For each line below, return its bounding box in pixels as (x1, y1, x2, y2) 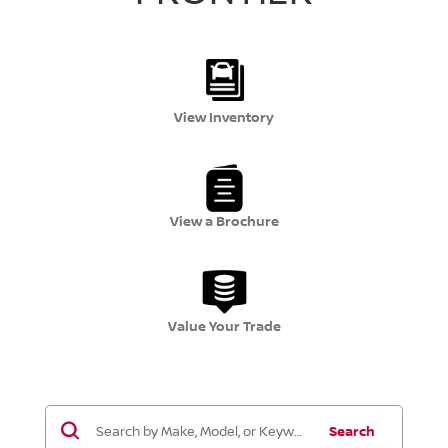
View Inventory (174, 108, 274, 127)
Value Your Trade (167, 316, 281, 335)
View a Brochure (169, 212, 279, 231)
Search (328, 421, 375, 440)
